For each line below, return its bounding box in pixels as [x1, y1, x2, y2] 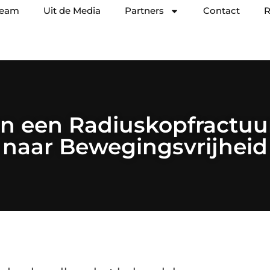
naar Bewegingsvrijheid [2, 133, 268, 160]
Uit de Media [43, 5, 101, 16]
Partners [125, 5, 164, 16]
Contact [203, 5, 240, 16]
